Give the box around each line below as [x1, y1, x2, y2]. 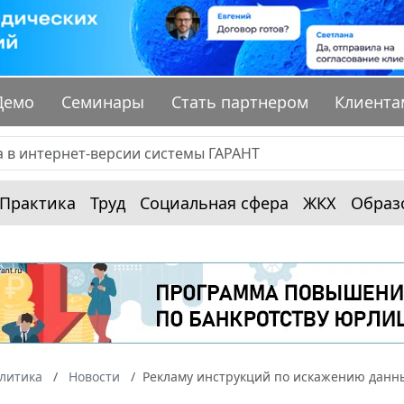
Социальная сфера [140, 192, 289, 215]
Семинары [61, 91, 145, 114]
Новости [69, 368, 120, 386]
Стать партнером [170, 91, 308, 114]
